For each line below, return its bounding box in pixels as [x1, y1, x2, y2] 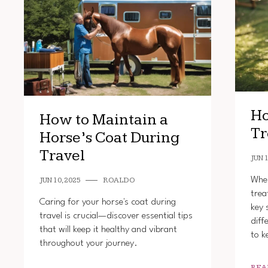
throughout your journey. [39, 238, 138, 248]
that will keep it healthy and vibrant [39, 224, 177, 234]
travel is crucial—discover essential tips [39, 211, 193, 221]
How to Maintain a [39, 110, 168, 129]
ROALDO [102, 175, 135, 185]
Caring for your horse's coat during [39, 197, 176, 207]
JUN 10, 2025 [39, 175, 81, 185]
